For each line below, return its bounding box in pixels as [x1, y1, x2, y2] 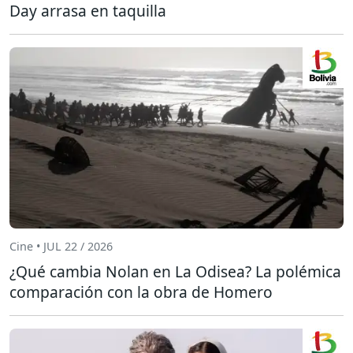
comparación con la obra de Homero [9, 281, 273, 303]
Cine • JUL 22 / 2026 [9, 239, 113, 255]
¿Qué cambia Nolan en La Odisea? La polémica [9, 260, 341, 282]
